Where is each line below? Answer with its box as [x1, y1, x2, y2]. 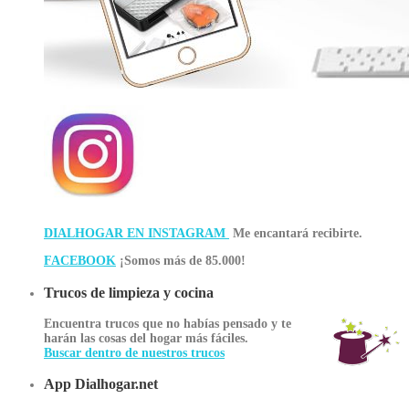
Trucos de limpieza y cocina [44, 283, 214, 301]
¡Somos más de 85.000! [116, 254, 246, 268]
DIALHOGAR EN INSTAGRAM [44, 226, 229, 241]
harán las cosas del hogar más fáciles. [44, 331, 248, 346]
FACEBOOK [44, 254, 116, 268]
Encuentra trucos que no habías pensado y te [44, 317, 291, 331]
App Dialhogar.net [44, 375, 158, 393]
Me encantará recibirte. [229, 226, 362, 241]
